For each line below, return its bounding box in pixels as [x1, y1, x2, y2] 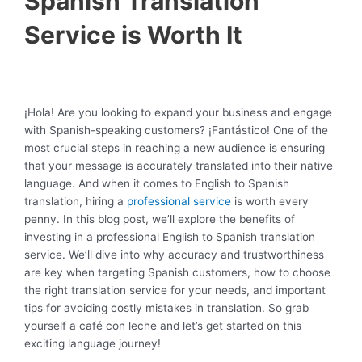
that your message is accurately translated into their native [24, 158, 333, 172]
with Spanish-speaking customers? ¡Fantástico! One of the [24, 123, 328, 137]
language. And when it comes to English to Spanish [24, 176, 289, 190]
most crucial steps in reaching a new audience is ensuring [24, 141, 325, 154]
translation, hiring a [24, 194, 127, 208]
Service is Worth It [24, 20, 242, 50]
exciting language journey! [24, 336, 161, 350]
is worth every [234, 194, 309, 208]
